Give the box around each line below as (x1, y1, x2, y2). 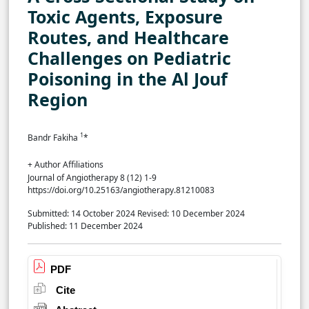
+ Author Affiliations (28, 158, 103, 170)
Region (28, 87, 88, 111)
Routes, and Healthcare (28, 25, 229, 49)
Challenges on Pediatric (28, 46, 231, 70)
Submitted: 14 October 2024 (28, 207, 135, 219)
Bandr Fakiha (28, 131, 80, 143)
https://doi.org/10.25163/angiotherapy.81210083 (28, 183, 215, 196)
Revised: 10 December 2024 (137, 207, 247, 219)
